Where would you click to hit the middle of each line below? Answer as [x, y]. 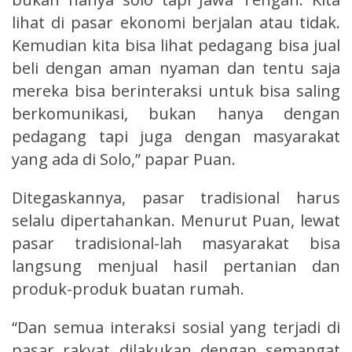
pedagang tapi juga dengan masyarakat [176, 136]
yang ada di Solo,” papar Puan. [124, 159]
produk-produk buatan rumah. [128, 288]
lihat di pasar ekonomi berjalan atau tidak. [176, 22]
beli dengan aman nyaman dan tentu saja [176, 68]
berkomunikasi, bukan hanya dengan [176, 113]
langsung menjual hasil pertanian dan [176, 266]
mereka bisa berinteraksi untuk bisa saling [176, 90]
